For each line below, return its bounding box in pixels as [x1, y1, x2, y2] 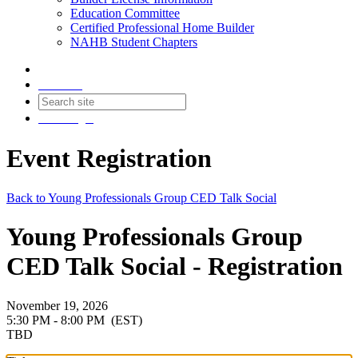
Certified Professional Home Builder [70, 21, 254, 34]
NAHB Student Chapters [70, 35, 197, 49]
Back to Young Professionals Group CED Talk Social [6, 190, 276, 205]
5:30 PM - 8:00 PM [6, 312, 108, 327]
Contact [38, 78, 82, 92]
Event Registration [6, 144, 212, 173]
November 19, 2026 [6, 298, 108, 312]
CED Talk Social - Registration [6, 252, 343, 281]
